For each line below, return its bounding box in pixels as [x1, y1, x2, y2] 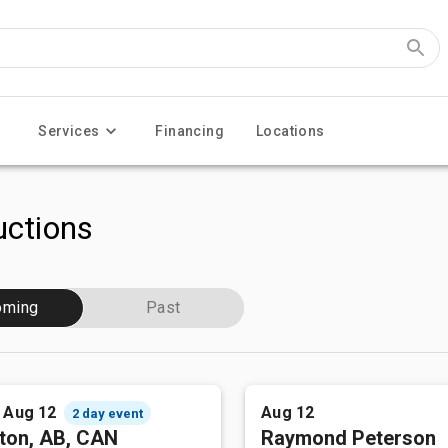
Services [38, 123, 100, 139]
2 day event [72, 405, 144, 421]
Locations [256, 123, 325, 139]
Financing [155, 123, 225, 139]
